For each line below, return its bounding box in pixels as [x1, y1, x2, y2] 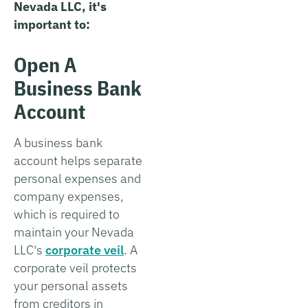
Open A [14, 50, 77, 78]
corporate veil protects [14, 259, 137, 276]
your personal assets [14, 277, 128, 294]
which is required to [14, 206, 120, 222]
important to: [14, 16, 90, 32]
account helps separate [14, 152, 142, 168]
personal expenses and [14, 170, 141, 186]
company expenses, [14, 188, 124, 204]
